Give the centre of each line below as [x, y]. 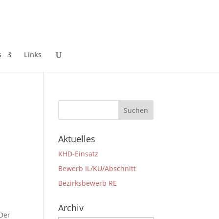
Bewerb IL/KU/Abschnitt [97, 168]
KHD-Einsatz [78, 154]
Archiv [71, 208]
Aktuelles [77, 139]
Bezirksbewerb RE [88, 183]
